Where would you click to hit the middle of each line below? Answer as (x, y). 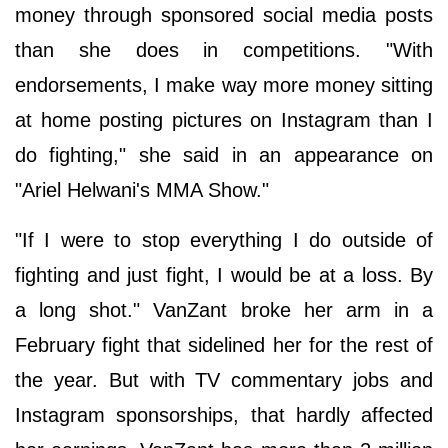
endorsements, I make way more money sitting (224, 84)
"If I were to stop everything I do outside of (224, 239)
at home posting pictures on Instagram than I (224, 119)
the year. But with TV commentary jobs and (224, 379)
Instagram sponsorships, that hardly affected (224, 414)
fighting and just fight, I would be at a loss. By (224, 274)
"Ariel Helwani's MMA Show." (142, 189)
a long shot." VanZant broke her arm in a (224, 309)
